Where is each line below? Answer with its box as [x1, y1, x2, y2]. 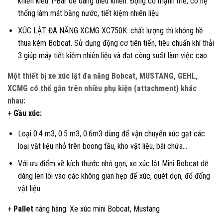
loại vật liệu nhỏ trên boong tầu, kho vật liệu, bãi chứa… [17, 141, 187, 151]
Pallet [13, 204, 33, 214]
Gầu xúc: [13, 108, 42, 118]
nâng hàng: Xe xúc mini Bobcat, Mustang [33, 204, 160, 214]
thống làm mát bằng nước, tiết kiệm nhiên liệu [17, 8, 159, 18]
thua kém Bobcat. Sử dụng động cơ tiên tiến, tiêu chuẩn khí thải [17, 38, 214, 48]
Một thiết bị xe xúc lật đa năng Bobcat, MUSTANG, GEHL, [7, 71, 198, 81]
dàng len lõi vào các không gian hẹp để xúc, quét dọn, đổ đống [17, 171, 210, 181]
